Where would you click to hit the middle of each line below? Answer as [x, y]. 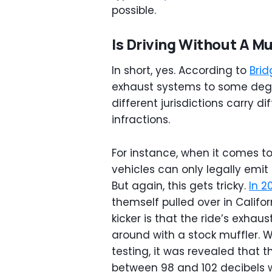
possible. [134, 10]
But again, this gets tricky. [180, 186]
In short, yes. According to [181, 70]
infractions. [141, 120]
